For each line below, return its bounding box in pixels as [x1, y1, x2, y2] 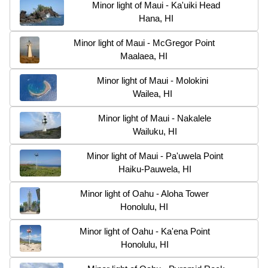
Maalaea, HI [120, 50, 167, 61]
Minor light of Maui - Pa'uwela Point [86, 150, 223, 161]
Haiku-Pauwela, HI [118, 163, 191, 174]
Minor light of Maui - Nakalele [98, 112, 211, 123]
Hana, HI [139, 13, 173, 23]
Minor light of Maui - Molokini [97, 75, 208, 86]
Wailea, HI [133, 88, 172, 99]
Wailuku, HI [132, 126, 177, 136]
